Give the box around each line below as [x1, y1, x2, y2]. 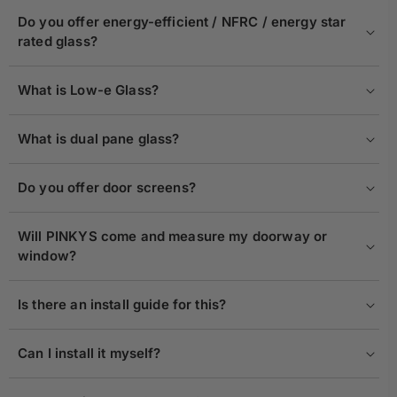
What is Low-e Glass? [18, 82, 159, 99]
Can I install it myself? [18, 345, 161, 362]
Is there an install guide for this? [18, 296, 227, 314]
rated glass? [18, 33, 97, 51]
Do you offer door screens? [18, 179, 200, 197]
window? [18, 247, 77, 265]
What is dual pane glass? [18, 130, 183, 148]
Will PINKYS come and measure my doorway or [18, 228, 328, 245]
